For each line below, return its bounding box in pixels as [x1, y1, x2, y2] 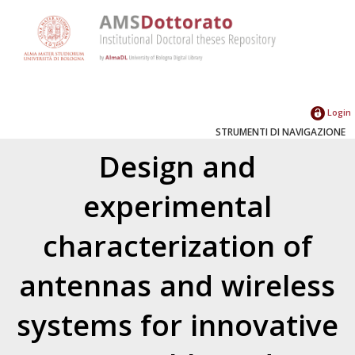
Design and [98, 146, 256, 186]
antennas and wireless [19, 265, 336, 305]
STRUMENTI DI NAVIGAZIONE [216, 124, 345, 139]
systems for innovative [16, 304, 338, 345]
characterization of [42, 225, 312, 265]
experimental [82, 185, 272, 226]
